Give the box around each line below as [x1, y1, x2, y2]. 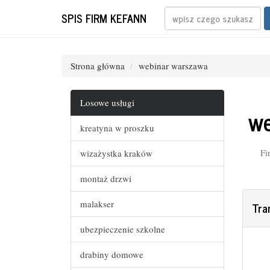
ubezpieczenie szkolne [80, 223, 165, 235]
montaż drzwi [80, 172, 131, 184]
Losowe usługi [80, 96, 134, 108]
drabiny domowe [80, 248, 143, 260]
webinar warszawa [139, 60, 208, 72]
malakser [80, 198, 114, 210]
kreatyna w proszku [80, 122, 154, 134]
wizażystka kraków [80, 147, 152, 159]
